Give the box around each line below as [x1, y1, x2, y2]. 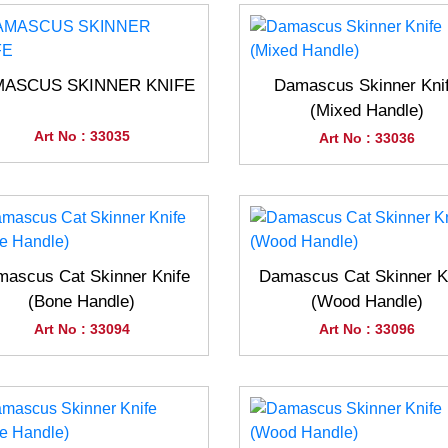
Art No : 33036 [318, 130, 415, 146]
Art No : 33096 [318, 321, 415, 337]
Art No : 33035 [33, 128, 130, 144]
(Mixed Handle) [309, 101, 424, 120]
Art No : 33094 [33, 321, 130, 337]
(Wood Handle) [310, 292, 423, 311]
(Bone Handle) [28, 292, 135, 311]
